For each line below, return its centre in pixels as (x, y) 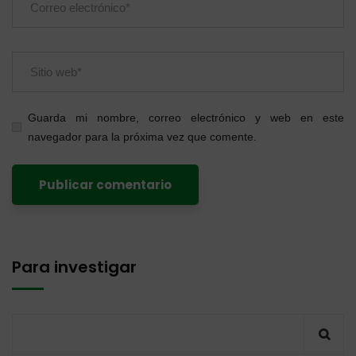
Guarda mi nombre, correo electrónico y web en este (186, 117)
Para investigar (74, 267)
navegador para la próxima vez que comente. (142, 136)
